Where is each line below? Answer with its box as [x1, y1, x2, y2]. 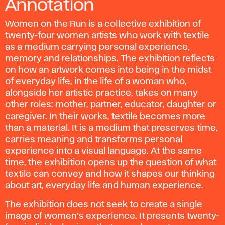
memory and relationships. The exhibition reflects [5, 54, 215, 63]
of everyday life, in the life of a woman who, [5, 77, 187, 86]
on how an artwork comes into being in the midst [5, 66, 211, 74]
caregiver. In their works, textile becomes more [5, 112, 205, 121]
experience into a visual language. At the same [5, 147, 202, 155]
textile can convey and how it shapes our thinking [5, 170, 215, 178]
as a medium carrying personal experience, [5, 43, 190, 51]
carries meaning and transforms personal [5, 135, 182, 144]
